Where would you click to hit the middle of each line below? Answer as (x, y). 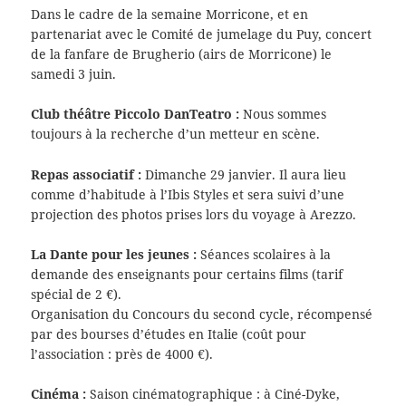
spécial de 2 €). (77, 295)
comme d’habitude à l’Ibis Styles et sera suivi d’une (188, 194)
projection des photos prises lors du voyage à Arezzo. (194, 214)
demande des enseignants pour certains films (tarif (187, 275)
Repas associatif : (88, 174)
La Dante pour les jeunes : (116, 255)
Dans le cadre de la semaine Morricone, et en (170, 14)
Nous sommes (285, 114)
